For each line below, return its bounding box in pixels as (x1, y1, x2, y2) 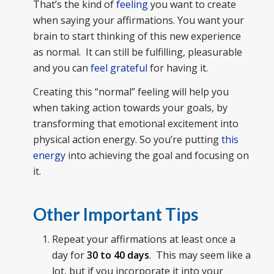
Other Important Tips (32, 204, 198, 225)
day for (51, 248, 87, 262)
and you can (32, 61, 91, 75)
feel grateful (90, 61, 147, 75)
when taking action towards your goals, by (32, 101, 228, 115)
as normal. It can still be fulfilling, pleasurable (32, 45, 242, 59)
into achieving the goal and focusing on (65, 149, 249, 163)
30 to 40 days (86, 248, 149, 262)
